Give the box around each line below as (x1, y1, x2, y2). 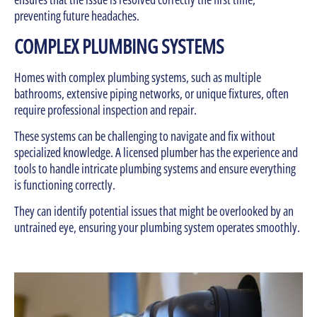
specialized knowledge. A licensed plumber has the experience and (14, 143, 298, 161)
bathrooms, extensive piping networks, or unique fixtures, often (14, 84, 289, 102)
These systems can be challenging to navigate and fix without (14, 127, 275, 144)
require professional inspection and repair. (14, 100, 199, 118)
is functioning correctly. (14, 175, 117, 193)
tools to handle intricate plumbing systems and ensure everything (14, 159, 296, 177)
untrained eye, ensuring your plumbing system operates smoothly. (14, 219, 300, 236)
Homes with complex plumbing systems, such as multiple (14, 68, 261, 86)
